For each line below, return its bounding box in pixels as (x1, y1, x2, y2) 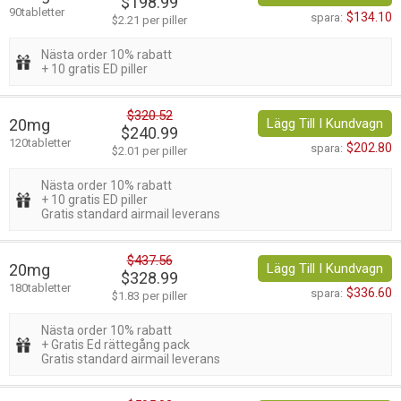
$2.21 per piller (112, 13, 187, 28)
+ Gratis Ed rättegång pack (41, 337, 190, 353)
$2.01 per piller (112, 144, 187, 158)
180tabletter (9, 281, 71, 295)
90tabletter (9, 5, 64, 20)
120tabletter (9, 136, 71, 150)
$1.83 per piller (112, 289, 187, 303)
